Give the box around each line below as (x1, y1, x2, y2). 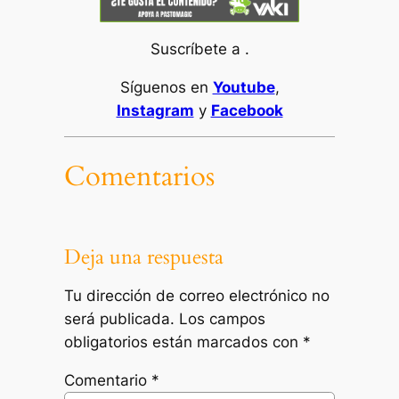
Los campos (178, 309, 265, 328)
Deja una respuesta (63, 243, 224, 272)
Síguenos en (119, 77, 213, 96)
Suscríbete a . (150, 39, 249, 58)
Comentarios (63, 158, 215, 196)
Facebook (210, 101, 283, 119)
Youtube (212, 77, 275, 96)
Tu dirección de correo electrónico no (63, 286, 330, 305)
